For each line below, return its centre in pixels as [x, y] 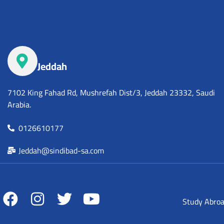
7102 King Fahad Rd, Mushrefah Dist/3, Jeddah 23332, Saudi [111, 92]
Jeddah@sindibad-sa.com [61, 150]
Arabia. [19, 104]
